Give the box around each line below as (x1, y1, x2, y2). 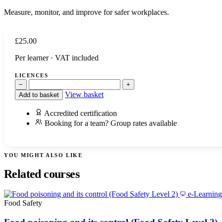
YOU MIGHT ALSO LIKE (4, 152, 83, 159)
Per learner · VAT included (15, 54, 99, 62)
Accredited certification (43, 109, 117, 118)
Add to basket (19, 91, 59, 99)
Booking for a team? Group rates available (43, 119, 177, 128)
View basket (65, 90, 104, 99)
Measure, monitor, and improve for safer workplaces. (4, 7, 169, 16)
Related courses (4, 167, 79, 181)
